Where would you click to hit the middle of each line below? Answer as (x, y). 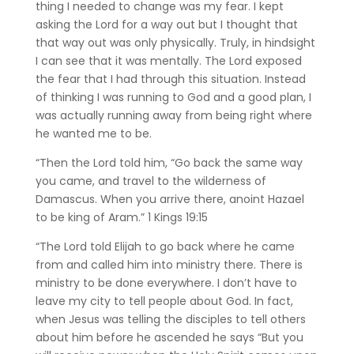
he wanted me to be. (95, 133)
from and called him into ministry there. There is (169, 264)
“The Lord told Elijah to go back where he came (165, 246)
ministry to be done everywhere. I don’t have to (166, 282)
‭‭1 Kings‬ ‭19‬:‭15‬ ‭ (179, 217)
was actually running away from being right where (173, 115)
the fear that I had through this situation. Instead (170, 79)
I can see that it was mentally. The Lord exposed (168, 60)
